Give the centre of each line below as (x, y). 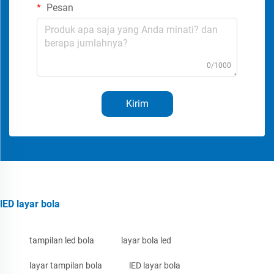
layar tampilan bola (66, 265)
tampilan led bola (62, 240)
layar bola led (146, 240)
